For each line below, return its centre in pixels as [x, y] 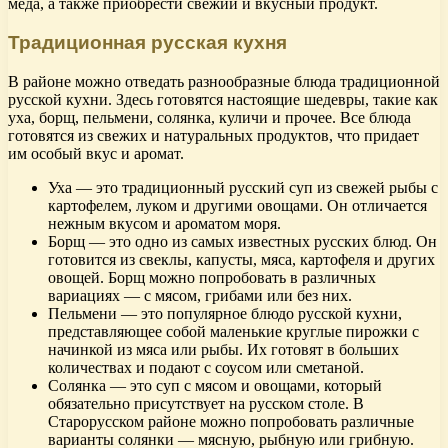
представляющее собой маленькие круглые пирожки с [233, 331]
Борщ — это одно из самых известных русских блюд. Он [242, 241]
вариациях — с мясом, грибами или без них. [200, 295]
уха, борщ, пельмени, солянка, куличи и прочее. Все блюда [209, 117]
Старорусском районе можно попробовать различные [231, 421]
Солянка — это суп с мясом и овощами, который [215, 385]
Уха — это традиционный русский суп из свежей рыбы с [243, 187]
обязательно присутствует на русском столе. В [206, 403]
